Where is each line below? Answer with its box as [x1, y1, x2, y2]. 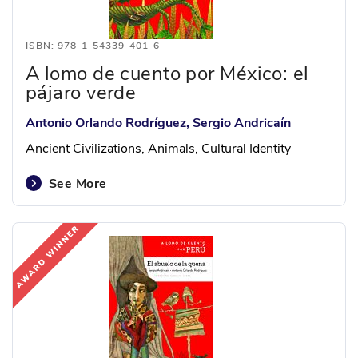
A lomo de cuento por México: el [26, 61, 309, 86]
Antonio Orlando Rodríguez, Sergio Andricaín [26, 114, 291, 132]
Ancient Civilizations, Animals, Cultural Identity [26, 140, 291, 157]
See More [49, 175, 107, 193]
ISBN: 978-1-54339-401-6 [26, 39, 160, 52]
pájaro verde [26, 80, 137, 105]
